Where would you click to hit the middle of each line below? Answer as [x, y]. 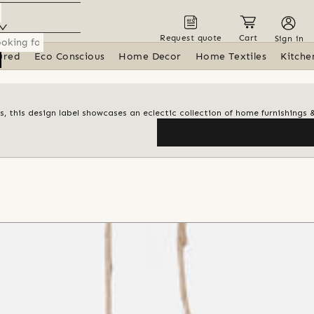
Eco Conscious [70, 56]
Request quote [191, 37]
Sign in [289, 38]
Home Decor [150, 56]
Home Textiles [231, 56]
